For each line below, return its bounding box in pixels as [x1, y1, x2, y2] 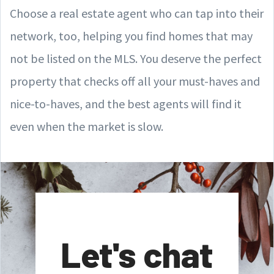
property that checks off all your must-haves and [10, 73, 260, 89]
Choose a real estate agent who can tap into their [10, 5, 264, 21]
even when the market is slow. [10, 118, 163, 134]
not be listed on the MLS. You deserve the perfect [10, 50, 262, 66]
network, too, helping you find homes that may [10, 28, 253, 43]
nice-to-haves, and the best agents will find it [10, 95, 242, 111]
